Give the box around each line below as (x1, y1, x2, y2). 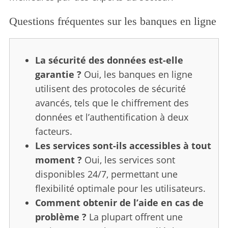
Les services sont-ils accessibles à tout (35, 139, 211, 152)
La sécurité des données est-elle (35, 53, 183, 66)
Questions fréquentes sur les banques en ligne (9, 14, 216, 27)
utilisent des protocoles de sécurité (35, 82, 186, 95)
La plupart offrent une (86, 210, 183, 223)
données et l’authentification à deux (35, 110, 188, 123)
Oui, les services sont (81, 153, 175, 166)
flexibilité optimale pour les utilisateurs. (35, 182, 206, 194)
